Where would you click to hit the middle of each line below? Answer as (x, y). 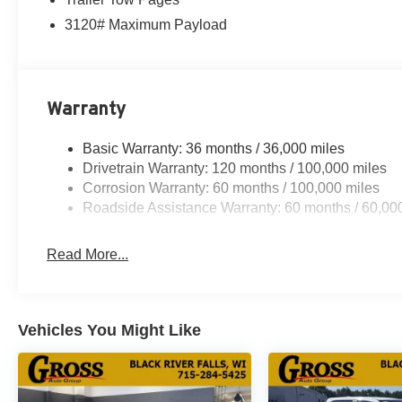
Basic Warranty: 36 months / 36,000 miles (214, 149)
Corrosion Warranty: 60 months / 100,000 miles (232, 188)
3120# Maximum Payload (146, 25)
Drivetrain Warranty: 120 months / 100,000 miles (235, 169)
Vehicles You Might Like (109, 331)
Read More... (88, 255)
